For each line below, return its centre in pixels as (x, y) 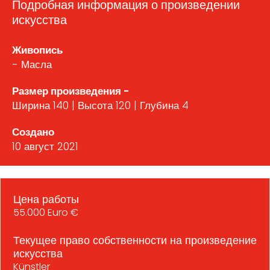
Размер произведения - (71, 91)
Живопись (37, 50)
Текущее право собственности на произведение (135, 240)
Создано (33, 132)
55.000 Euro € (46, 213)
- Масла (32, 65)
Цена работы (46, 199)
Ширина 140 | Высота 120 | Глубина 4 (100, 106)
